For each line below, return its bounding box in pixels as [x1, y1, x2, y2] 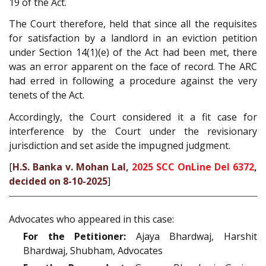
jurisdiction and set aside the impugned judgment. [9, 138, 230, 152]
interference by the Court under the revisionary [9, 124, 257, 138]
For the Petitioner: [23, 229, 126, 243]
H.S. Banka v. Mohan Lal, [12, 160, 132, 174]
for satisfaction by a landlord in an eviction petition [9, 31, 257, 45]
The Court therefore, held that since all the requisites [9, 17, 257, 31]
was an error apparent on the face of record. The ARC [9, 60, 257, 74]
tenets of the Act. [9, 88, 84, 102]
